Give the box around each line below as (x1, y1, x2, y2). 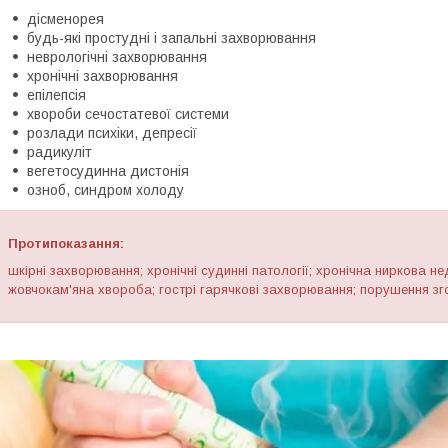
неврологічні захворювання (27, 49, 207, 65)
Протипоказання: (8, 236, 124, 251)
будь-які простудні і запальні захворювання (27, 30, 316, 46)
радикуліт (27, 144, 92, 160)
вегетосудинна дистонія (27, 163, 189, 179)
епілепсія (27, 87, 86, 103)
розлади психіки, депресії (27, 125, 197, 141)
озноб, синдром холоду (27, 182, 184, 198)
